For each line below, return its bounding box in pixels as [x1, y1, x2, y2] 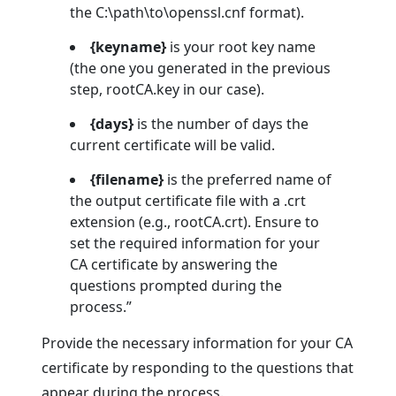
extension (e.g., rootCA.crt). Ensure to [70, 212, 320, 232]
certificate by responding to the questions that [42, 358, 354, 378]
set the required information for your [70, 233, 321, 254]
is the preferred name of [164, 170, 332, 190]
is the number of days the [133, 114, 309, 134]
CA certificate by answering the [70, 255, 278, 275]
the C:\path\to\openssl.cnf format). [70, 3, 305, 23]
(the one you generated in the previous [70, 58, 331, 79]
